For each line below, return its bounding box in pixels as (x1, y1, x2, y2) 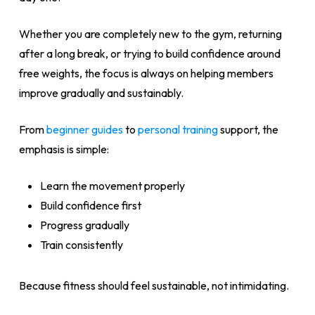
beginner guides (46, 122, 123, 136)
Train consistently (39, 238, 123, 252)
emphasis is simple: (18, 142, 109, 156)
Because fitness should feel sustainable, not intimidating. (18, 278, 289, 292)
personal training (135, 122, 218, 136)
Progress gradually (39, 218, 129, 232)
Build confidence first (39, 198, 141, 212)
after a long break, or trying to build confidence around (18, 46, 281, 60)
